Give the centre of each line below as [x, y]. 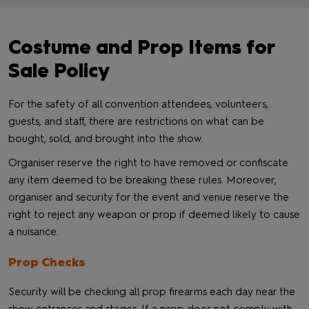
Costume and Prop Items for [141, 47]
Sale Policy [59, 70]
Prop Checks [47, 262]
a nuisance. [33, 232]
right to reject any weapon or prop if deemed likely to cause [154, 215]
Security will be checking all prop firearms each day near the [152, 292]
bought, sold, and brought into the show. [106, 139]
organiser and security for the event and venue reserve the [149, 197]
